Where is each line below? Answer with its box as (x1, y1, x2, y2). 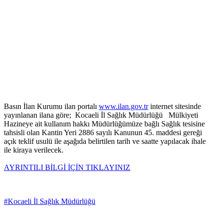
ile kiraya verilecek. (4, 146, 63, 155)
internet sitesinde (148, 102, 201, 111)
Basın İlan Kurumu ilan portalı (4, 102, 99, 111)
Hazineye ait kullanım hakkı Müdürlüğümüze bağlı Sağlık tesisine (4, 120, 205, 128)
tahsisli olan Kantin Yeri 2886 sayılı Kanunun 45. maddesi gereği (4, 128, 202, 137)
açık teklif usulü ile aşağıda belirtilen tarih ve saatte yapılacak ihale (4, 137, 206, 146)
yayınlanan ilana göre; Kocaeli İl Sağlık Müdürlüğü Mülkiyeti (4, 111, 198, 120)
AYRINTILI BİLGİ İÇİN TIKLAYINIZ (4, 163, 130, 172)
